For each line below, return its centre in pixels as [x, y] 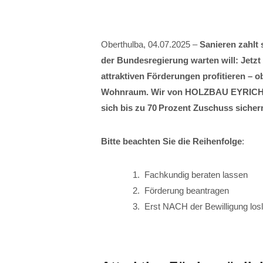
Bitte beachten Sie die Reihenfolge [171, 141]
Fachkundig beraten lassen [196, 174]
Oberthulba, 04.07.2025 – [150, 44]
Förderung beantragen [187, 190]
